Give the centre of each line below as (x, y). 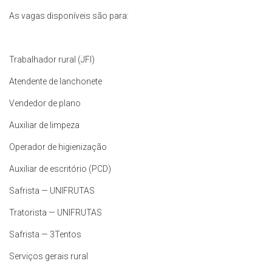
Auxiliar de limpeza (44, 125)
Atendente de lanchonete (56, 82)
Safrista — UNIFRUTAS (52, 191)
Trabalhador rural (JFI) (52, 60)
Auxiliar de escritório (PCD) (60, 169)
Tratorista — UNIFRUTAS (56, 213)
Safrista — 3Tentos (45, 235)
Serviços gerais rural (49, 257)
